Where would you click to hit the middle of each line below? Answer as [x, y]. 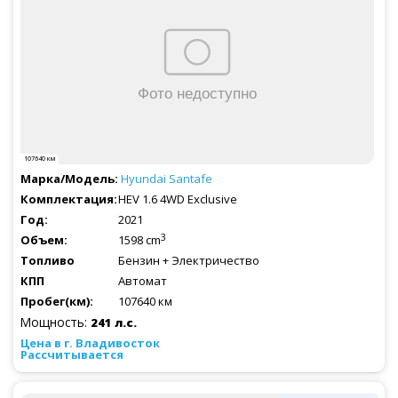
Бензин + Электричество [189, 261]
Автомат [143, 281]
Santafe [191, 179]
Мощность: [56, 322]
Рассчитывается [72, 355]
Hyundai [145, 179]
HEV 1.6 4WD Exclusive [178, 199]
